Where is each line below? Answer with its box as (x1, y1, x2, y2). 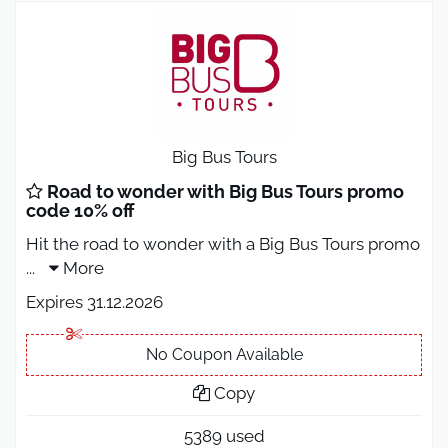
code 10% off (26, 200, 135, 222)
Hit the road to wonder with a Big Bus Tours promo (26, 234, 420, 255)
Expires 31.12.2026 (26, 292, 163, 313)
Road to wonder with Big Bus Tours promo (43, 181, 404, 203)
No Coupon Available (145, 345, 303, 365)
